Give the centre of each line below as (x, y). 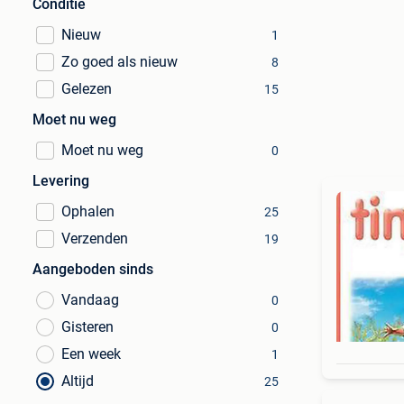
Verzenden (95, 239)
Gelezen (87, 89)
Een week (91, 354)
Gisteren (87, 327)
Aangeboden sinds (93, 269)
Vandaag (90, 300)
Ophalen (88, 211)
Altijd (78, 381)
